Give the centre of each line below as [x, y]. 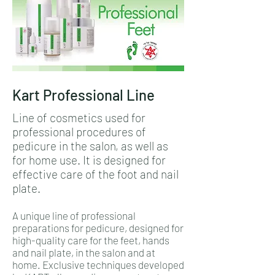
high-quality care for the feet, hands [91, 240]
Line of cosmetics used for [79, 118]
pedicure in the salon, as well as [90, 146]
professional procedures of [79, 132]
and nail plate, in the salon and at [84, 252]
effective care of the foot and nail [95, 174]
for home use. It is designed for [89, 160]
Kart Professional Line [83, 95]
